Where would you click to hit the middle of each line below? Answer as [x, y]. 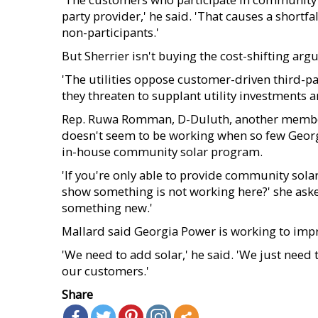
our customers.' [105, 271]
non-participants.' [110, 32]
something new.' [107, 208]
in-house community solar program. [162, 152]
